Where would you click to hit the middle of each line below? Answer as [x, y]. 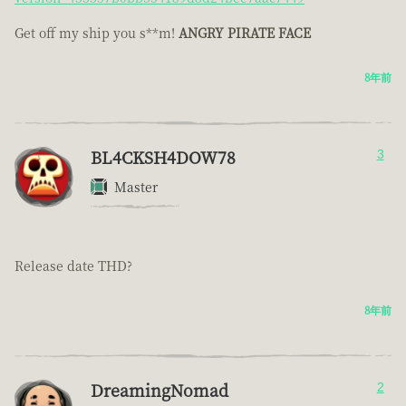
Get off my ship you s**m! [97, 33]
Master [136, 187]
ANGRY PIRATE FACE [245, 33]
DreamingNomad [159, 390]
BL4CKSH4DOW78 [163, 157]
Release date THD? [73, 266]
